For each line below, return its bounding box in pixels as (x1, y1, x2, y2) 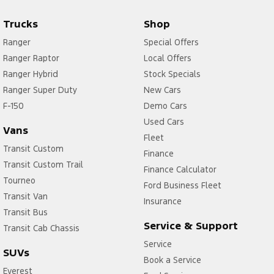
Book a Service (143, 254, 201, 266)
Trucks (3, 17, 38, 31)
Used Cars (143, 116, 184, 128)
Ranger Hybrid (3, 68, 58, 80)
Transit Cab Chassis (3, 223, 80, 234)
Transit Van (3, 191, 48, 202)
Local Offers (143, 53, 191, 64)
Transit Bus (3, 207, 48, 218)
